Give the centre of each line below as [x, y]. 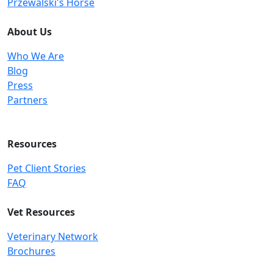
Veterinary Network [53, 236]
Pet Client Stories [47, 168]
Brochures [31, 251]
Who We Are [36, 56]
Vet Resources [41, 212]
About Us [30, 32]
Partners [27, 100]
